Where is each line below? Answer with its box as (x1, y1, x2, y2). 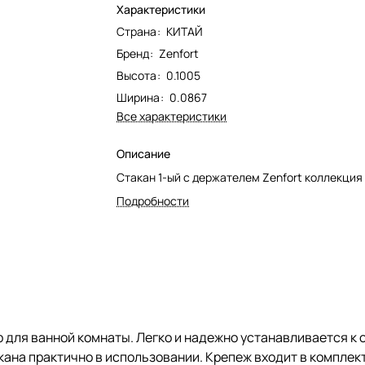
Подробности (117, 193, 190, 209)
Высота (117, 68, 157, 83)
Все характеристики (117, 108, 227, 124)
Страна (117, 24, 157, 39)
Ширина (117, 90, 161, 105)
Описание (117, 146, 171, 161)
